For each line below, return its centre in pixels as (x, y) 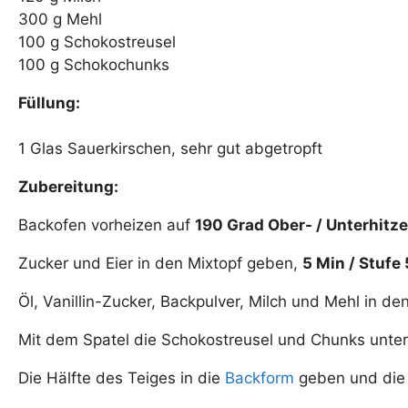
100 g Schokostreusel (97, 42)
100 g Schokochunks (94, 65)
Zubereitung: (68, 187)
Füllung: (49, 103)
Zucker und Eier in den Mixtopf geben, (160, 264)
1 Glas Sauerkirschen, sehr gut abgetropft (170, 149)
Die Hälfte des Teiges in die (122, 378)
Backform (260, 378)
